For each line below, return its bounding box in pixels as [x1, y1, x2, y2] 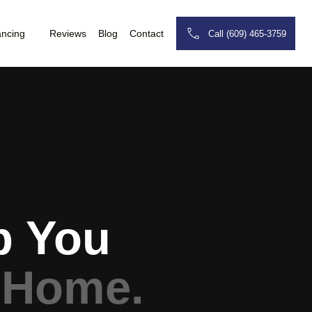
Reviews [49, 28, 86, 40]
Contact [130, 28, 164, 40]
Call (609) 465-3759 [208, 28, 287, 39]
